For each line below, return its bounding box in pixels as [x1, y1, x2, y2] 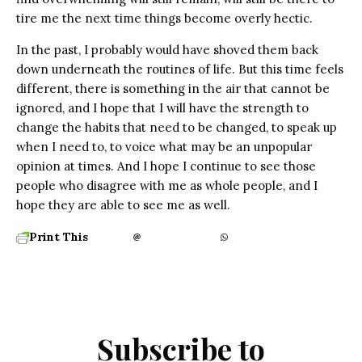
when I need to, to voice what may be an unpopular [16, 138, 312, 154]
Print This [29, 229, 88, 244]
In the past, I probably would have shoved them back [16, 41, 318, 57]
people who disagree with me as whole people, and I [16, 177, 318, 193]
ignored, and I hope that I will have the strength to [16, 99, 309, 116]
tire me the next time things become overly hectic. [16, 10, 313, 26]
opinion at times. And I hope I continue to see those [16, 158, 316, 174]
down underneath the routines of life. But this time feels [16, 61, 343, 77]
